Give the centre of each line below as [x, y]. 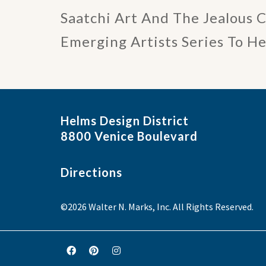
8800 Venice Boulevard [129, 136]
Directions [91, 172]
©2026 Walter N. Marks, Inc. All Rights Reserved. [157, 206]
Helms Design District [125, 120]
